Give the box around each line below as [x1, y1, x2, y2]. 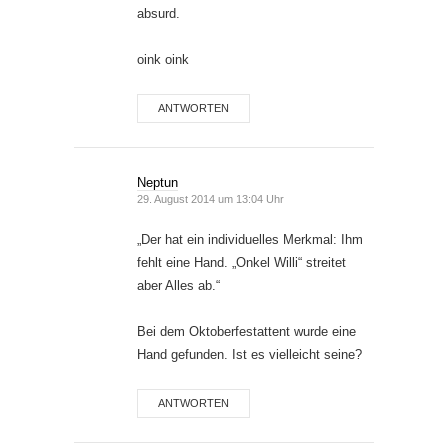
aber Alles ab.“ [137, 278, 220, 294]
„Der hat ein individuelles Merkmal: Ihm [137, 232, 363, 248]
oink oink [137, 52, 189, 68]
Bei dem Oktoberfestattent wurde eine [137, 324, 356, 340]
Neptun [137, 175, 178, 191]
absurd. [137, 6, 180, 22]
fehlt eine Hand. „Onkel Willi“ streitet [137, 255, 346, 271]
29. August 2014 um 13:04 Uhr [137, 193, 284, 206]
